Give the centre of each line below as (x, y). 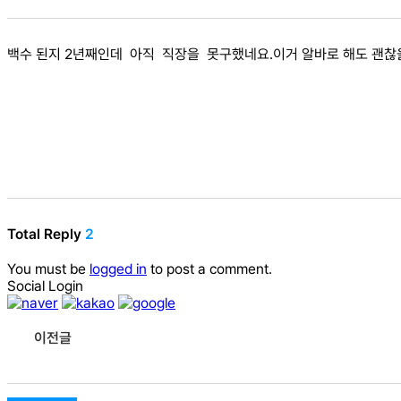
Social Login (45, 286)
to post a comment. (209, 269)
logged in (118, 269)
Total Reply (46, 234)
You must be (48, 269)
